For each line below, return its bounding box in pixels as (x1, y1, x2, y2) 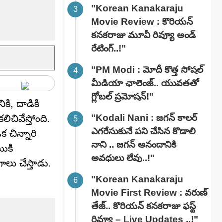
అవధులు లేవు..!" (91, 153, 155, 164)
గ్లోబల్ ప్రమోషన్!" (91, 91, 154, 102)
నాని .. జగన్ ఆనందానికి (91, 139, 176, 150)
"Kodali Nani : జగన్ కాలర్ (91, 112, 197, 123)
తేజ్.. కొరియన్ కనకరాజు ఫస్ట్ (91, 201, 196, 212)
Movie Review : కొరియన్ (91, 16, 193, 27)
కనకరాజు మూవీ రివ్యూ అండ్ (91, 30, 196, 41)
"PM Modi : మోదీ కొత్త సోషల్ (91, 64, 203, 75)
